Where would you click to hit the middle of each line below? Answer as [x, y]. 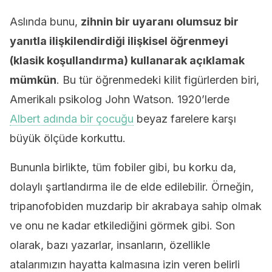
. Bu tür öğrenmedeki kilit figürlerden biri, [158, 80]
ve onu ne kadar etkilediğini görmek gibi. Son [122, 226]
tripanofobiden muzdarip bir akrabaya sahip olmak [136, 206]
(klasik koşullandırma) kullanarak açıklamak [127, 60]
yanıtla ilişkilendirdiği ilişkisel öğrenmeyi [119, 41]
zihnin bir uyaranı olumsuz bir [160, 22]
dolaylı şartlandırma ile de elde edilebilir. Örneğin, [132, 187]
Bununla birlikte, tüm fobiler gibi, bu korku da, [123, 167]
